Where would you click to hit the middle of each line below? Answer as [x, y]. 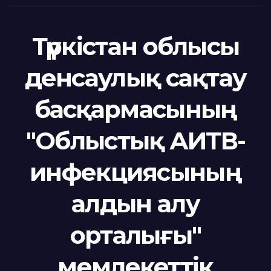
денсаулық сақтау [135, 78]
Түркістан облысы [135, 46]
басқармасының [135, 109]
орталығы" [135, 235]
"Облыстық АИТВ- [135, 141]
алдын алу [135, 204]
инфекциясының [135, 172]
